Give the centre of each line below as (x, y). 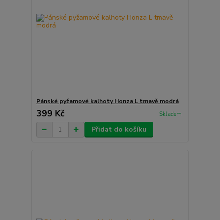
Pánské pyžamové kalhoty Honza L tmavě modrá (107, 101)
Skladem (170, 114)
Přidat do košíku (119, 130)
